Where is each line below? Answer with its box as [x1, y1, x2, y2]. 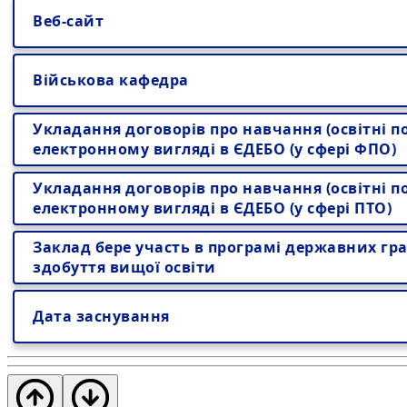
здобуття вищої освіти [33, 257, 216, 277]
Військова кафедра [33, 70, 189, 90]
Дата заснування [33, 306, 170, 326]
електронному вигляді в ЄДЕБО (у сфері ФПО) [33, 139, 396, 159]
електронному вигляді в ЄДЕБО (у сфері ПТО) [33, 198, 392, 218]
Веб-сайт [33, 11, 104, 31]
